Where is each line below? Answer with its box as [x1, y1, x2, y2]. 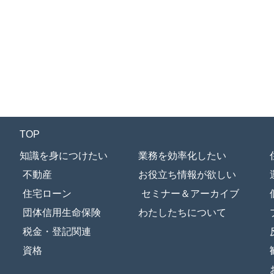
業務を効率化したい [138, 150, 226, 161]
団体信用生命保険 [23, 207, 101, 218]
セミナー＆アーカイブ [141, 188, 239, 199]
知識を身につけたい [20, 150, 108, 161]
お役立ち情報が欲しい [138, 169, 236, 180]
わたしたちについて [138, 207, 226, 218]
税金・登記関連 [23, 226, 91, 237]
